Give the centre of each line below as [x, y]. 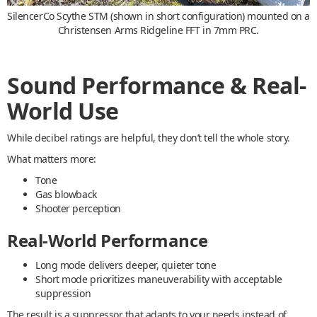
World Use [63, 111]
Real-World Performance [108, 241]
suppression [63, 294]
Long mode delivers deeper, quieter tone [126, 265]
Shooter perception [78, 209]
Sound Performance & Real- [157, 86]
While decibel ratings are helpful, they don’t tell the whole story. [149, 138]
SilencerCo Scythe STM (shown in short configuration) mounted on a [158, 16]
